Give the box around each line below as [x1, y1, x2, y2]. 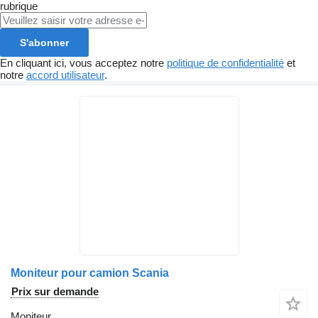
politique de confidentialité [167, 57, 284, 69]
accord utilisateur [26, 69, 104, 81]
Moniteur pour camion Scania [11, 267, 169, 279]
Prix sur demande [11, 285, 99, 297]
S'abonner [20, 37, 69, 48]
